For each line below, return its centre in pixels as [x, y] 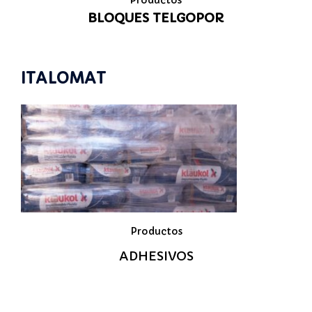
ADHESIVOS [156, 256]
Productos [156, 231]
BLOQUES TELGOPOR [156, 17]
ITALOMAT [63, 78]
